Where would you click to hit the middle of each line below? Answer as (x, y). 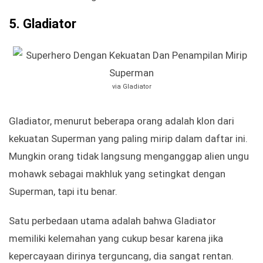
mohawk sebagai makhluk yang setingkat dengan (117, 174)
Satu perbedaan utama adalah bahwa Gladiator (112, 221)
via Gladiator (131, 87)
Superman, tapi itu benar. (63, 192)
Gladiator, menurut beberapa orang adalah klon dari (122, 121)
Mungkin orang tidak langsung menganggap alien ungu (129, 156)
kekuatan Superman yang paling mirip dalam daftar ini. (128, 139)
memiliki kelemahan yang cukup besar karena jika (116, 239)
